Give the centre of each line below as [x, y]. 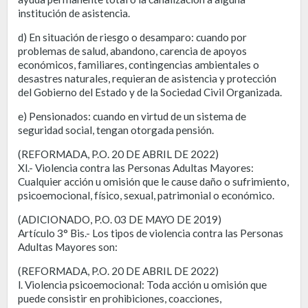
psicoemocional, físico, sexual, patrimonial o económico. [146, 195]
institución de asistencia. [74, 13]
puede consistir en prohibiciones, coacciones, [120, 298]
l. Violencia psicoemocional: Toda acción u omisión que [142, 284]
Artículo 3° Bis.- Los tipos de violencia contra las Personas [151, 233]
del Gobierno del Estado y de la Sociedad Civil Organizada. [150, 92]
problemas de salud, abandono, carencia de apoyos [132, 51]
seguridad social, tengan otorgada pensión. [116, 130]
